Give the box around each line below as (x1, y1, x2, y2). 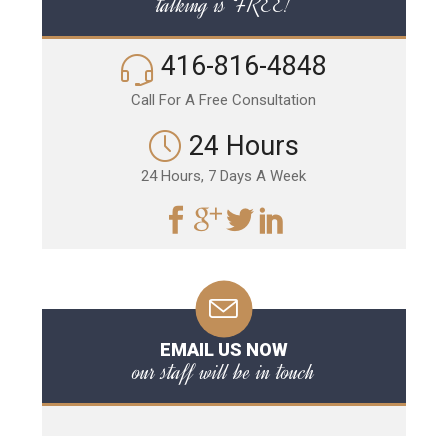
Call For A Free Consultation (131, 91, 317, 110)
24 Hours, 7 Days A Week (141, 167, 307, 186)
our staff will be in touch (132, 357, 315, 388)
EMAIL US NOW (159, 339, 288, 361)
